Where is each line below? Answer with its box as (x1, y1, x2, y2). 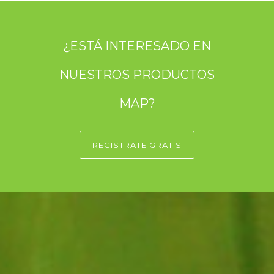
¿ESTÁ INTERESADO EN (63, 38, 211, 53)
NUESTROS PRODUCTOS (59, 67, 215, 82)
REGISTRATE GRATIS (92, 139, 182, 150)
